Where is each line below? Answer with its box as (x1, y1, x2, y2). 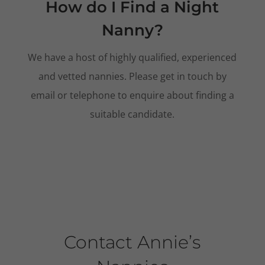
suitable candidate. (90, 108, 175, 121)
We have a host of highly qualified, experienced (28, 51, 237, 64)
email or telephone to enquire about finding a (30, 89, 234, 102)
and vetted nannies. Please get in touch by (38, 70, 227, 83)
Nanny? (101, 21, 163, 40)
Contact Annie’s (64, 231, 201, 254)
